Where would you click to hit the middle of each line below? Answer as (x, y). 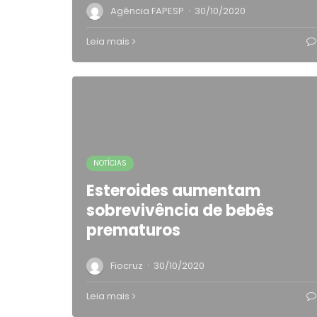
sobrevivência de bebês (180, 211)
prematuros (133, 230)
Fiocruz (127, 266)
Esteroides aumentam (173, 191)
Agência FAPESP (147, 11)
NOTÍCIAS (110, 163)
